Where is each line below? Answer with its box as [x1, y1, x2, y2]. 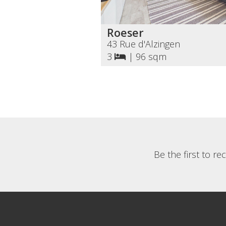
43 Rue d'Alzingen [106, 38, 180, 50]
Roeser [106, 25, 144, 40]
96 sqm [135, 50, 166, 63]
